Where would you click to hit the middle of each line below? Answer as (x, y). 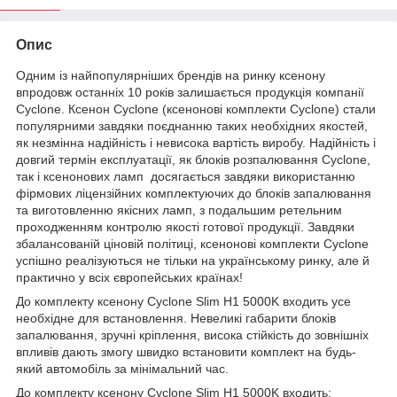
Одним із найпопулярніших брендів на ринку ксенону (171, 76)
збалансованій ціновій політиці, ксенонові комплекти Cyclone (192, 244)
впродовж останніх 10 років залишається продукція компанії (190, 93)
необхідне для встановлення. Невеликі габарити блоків (176, 319)
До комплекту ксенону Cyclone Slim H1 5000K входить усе (183, 302)
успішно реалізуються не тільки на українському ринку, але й (193, 261)
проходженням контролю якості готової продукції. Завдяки (185, 227)
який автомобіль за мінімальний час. (122, 369)
